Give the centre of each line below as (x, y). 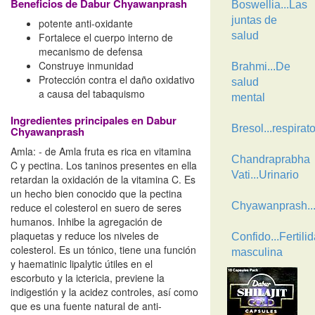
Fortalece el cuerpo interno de (106, 37)
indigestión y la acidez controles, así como (104, 292)
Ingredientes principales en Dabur (94, 120)
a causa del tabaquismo (92, 94)
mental (248, 97)
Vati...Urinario (265, 175)
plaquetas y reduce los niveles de (85, 236)
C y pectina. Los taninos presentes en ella (104, 165)
